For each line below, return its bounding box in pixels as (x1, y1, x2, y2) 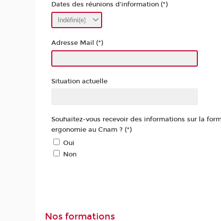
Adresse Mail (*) (51, 38, 104, 47)
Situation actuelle (51, 77, 108, 85)
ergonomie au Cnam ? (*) (51, 126, 132, 134)
